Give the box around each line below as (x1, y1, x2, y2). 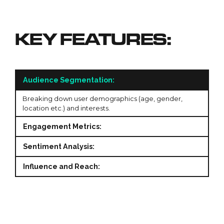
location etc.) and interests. (22, 103, 110, 112)
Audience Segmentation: (23, 76, 115, 84)
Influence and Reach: (23, 162, 100, 170)
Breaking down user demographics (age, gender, (22, 94, 182, 102)
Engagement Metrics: (23, 122, 102, 130)
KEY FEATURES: (15, 28, 171, 49)
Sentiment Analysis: (23, 142, 95, 150)
